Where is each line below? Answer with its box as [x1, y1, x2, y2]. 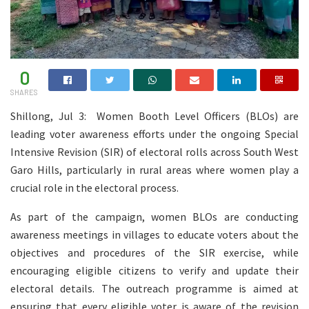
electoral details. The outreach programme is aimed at [10, 281, 299, 295]
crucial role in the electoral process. [10, 180, 179, 195]
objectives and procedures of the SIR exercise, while [10, 245, 299, 259]
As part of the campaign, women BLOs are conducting [10, 209, 299, 223]
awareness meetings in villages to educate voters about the [10, 227, 299, 241]
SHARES [10, 87, 38, 97]
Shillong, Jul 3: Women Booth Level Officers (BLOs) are [10, 108, 299, 123]
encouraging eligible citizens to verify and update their [10, 263, 299, 277]
